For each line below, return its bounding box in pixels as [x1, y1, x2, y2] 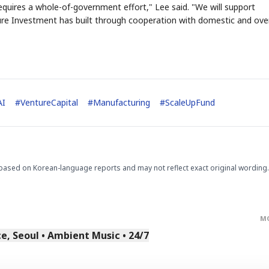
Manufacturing [93, 96, 150, 108]
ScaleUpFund [165, 96, 215, 108]
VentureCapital [20, 96, 78, 108]
